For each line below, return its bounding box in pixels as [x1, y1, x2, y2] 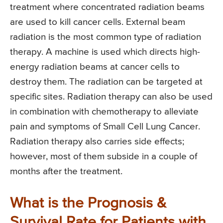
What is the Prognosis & [10, 196, 166, 211]
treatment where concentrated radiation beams [10, 2, 205, 12]
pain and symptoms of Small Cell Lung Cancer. [10, 121, 200, 131]
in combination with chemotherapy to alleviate [10, 107, 199, 116]
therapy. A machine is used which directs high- [10, 47, 200, 57]
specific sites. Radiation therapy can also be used [10, 92, 213, 102]
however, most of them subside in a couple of [10, 151, 197, 161]
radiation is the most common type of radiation [10, 32, 201, 42]
